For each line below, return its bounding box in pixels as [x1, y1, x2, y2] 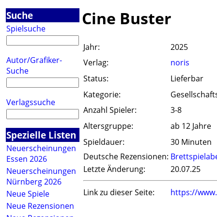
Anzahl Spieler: [83, 105, 137, 116]
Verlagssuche [6, 97, 55, 108]
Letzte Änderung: [83, 164, 145, 175]
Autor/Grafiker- [6, 55, 62, 65]
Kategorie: [83, 89, 121, 100]
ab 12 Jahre [170, 121, 211, 132]
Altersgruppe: [83, 121, 133, 132]
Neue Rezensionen [6, 201, 74, 211]
